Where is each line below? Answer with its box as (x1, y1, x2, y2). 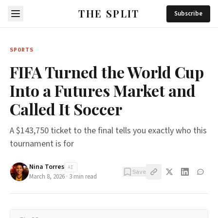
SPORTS (10, 46, 34, 53)
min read (72, 172, 97, 181)
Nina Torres (29, 162, 64, 172)
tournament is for (10, 138, 74, 150)
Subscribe (174, 9, 202, 18)
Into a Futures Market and (10, 80, 196, 101)
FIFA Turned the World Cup (10, 61, 204, 82)
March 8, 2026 (29, 172, 65, 181)
